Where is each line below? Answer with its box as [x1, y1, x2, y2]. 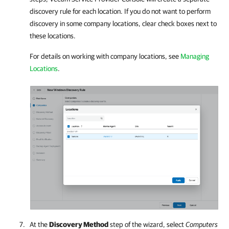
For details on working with [30, 52, 110, 60]
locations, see [138, 52, 180, 60]
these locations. [30, 31, 76, 40]
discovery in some [30, 19, 84, 28]
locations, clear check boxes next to [111, 19, 217, 28]
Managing [180, 52, 209, 60]
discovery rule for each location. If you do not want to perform [30, 7, 211, 15]
